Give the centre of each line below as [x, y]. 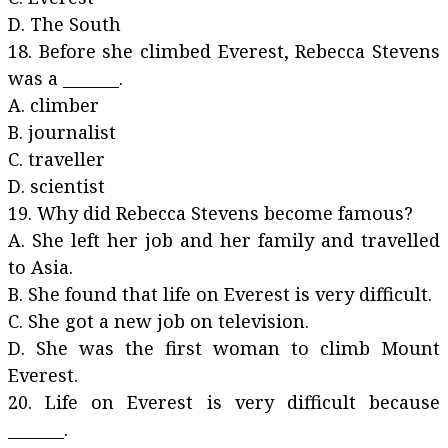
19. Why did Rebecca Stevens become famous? [210, 213]
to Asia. [43, 267]
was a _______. [68, 78]
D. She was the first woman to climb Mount [224, 348]
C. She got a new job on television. [158, 321]
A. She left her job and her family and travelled [224, 240]
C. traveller [116, 159]
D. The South [64, 24]
